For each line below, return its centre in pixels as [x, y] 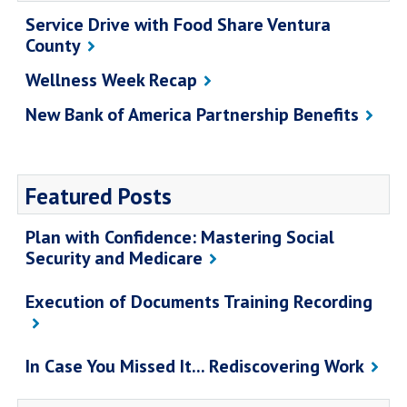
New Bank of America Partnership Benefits [192, 114]
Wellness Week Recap [111, 79]
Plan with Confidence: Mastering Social [180, 237]
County [53, 45]
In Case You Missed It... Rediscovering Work [195, 366]
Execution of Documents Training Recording [199, 301]
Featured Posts [99, 196]
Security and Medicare [114, 258]
